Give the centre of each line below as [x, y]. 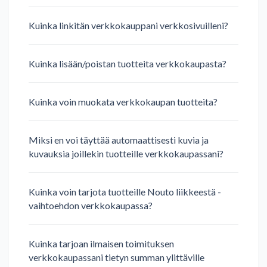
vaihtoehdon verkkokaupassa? [91, 205]
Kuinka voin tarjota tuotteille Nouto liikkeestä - [125, 191]
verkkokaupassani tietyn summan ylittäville [117, 257]
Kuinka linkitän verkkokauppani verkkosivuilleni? [128, 26]
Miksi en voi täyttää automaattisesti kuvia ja [119, 139]
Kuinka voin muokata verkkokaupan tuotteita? [123, 102]
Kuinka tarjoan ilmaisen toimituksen [101, 243]
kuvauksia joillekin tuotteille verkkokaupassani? [126, 153]
